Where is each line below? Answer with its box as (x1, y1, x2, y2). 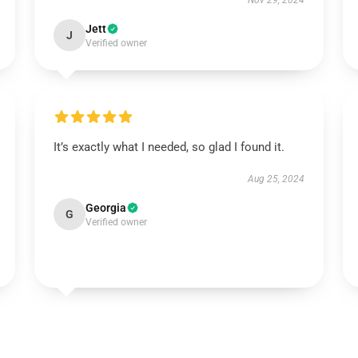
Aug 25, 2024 (248, 173, 305, 185)
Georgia (85, 201, 126, 214)
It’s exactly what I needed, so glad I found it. (53, 140, 284, 154)
